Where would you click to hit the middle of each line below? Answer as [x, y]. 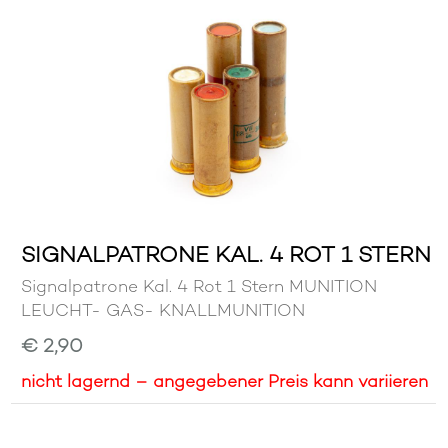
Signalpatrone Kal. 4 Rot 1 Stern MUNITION [199, 286]
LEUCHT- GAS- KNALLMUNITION [163, 310]
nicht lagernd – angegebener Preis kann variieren [225, 381]
